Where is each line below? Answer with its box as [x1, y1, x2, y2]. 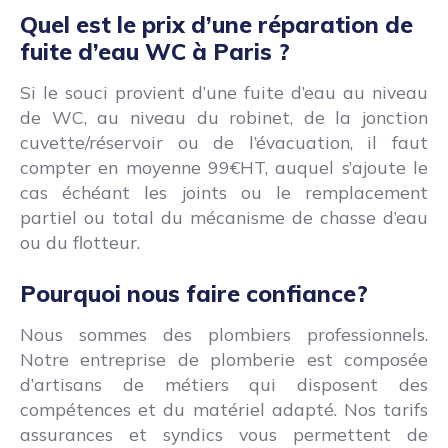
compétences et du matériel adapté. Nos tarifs [20, 398, 428, 421]
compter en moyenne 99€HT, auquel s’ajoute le [20, 156, 428, 179]
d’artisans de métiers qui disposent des [20, 373, 428, 396]
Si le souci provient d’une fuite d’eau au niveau [20, 81, 428, 104]
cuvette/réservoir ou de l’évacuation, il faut [20, 131, 428, 154]
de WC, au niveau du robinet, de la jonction [20, 106, 428, 129]
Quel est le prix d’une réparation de [20, 10, 413, 40]
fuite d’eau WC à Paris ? [20, 37, 290, 67]
